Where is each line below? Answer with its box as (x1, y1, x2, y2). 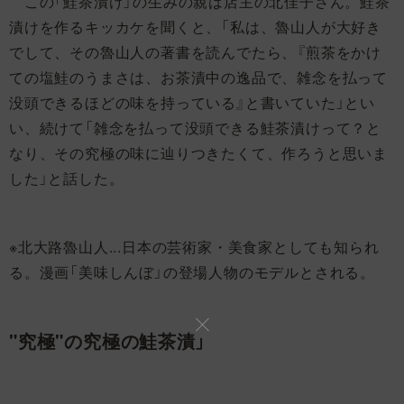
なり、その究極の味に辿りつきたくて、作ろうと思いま (9, 142, 388, 164)
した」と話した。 (9, 168, 124, 189)
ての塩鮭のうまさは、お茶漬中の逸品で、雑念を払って (9, 67, 388, 88)
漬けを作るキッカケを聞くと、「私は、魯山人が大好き (9, 16, 381, 38)
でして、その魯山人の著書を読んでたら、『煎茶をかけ (9, 41, 381, 63)
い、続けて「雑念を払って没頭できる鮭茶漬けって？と (9, 117, 381, 139)
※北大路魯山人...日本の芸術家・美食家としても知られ (9, 236, 380, 258)
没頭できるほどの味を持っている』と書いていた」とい (9, 92, 375, 114)
